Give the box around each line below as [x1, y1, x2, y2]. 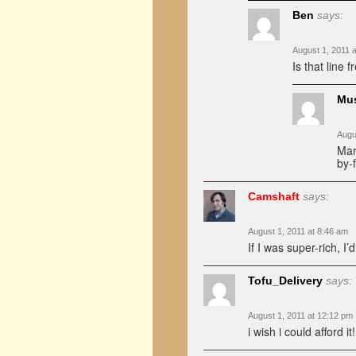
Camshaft [248, 190, 300, 203]
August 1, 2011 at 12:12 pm [248, 311, 353, 320]
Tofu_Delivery [248, 274, 323, 287]
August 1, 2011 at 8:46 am [248, 226, 348, 236]
